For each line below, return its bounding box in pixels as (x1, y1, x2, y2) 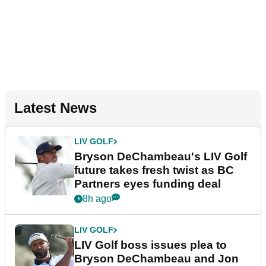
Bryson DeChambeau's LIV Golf (74, 150, 247, 163)
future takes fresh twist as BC (74, 164, 234, 177)
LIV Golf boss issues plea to (74, 239, 227, 252)
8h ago (83, 194, 112, 204)
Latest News (14, 100, 97, 116)
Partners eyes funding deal (74, 178, 221, 191)
